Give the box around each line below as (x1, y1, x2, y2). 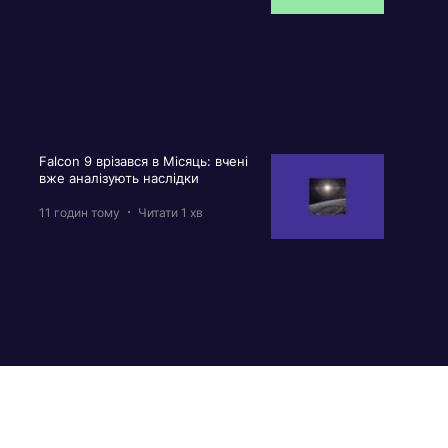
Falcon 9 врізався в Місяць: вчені (38, 153, 248, 170)
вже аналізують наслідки (38, 170, 203, 187)
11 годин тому (38, 204, 120, 220)
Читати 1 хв (137, 204, 203, 220)
